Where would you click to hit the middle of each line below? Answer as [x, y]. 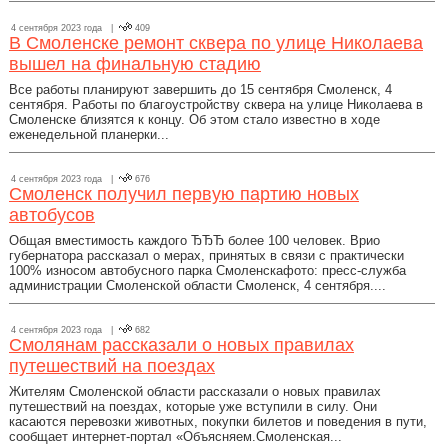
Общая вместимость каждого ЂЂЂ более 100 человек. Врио [194, 240]
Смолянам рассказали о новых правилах [181, 345]
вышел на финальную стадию [135, 64]
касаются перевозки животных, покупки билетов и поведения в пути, [218, 421]
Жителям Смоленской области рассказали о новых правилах [195, 391]
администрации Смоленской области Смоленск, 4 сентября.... [197, 285]
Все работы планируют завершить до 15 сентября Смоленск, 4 [200, 89]
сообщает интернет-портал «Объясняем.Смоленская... [175, 436]
